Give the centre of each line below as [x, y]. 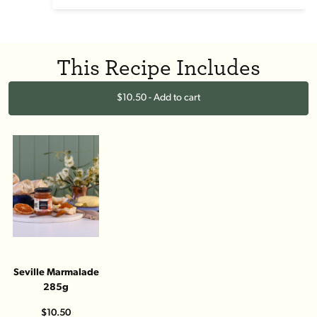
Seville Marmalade [56, 273]
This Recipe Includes [158, 68]
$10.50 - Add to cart [158, 98]
